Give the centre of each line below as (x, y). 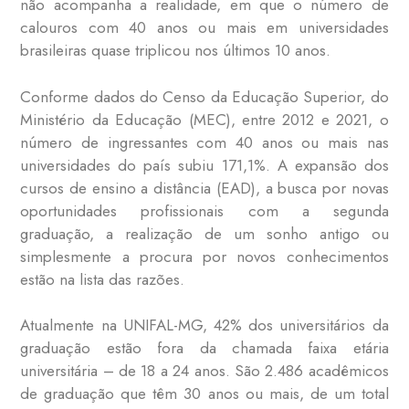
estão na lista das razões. (103, 279)
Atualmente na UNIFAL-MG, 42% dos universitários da (204, 325)
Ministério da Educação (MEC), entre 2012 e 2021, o (204, 119)
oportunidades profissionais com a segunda (204, 210)
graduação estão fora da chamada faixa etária (204, 348)
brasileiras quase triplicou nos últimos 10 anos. (176, 51)
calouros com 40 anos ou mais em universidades (204, 28)
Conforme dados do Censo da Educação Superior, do (204, 96)
